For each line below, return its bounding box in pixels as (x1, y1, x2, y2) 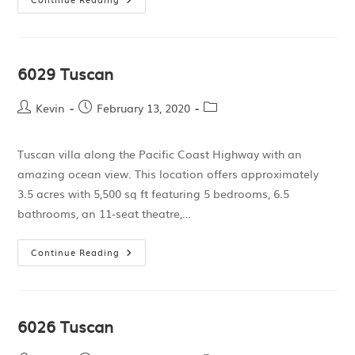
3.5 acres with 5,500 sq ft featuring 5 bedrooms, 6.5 (17, 185, 290, 201)
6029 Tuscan (17, 61, 114, 85)
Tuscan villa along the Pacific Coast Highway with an (17, 146, 303, 162)
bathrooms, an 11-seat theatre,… (17, 205, 192, 221)
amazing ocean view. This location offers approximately (17, 166, 319, 181)
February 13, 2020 (97, 100, 191, 116)
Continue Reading (31, 246, 120, 258)
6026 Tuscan (17, 314, 114, 338)
